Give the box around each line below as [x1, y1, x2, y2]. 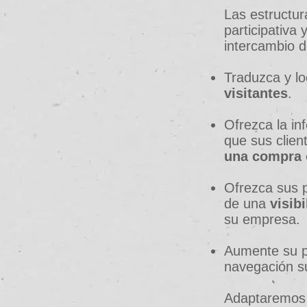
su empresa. [224, 212, 300, 227]
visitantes [224, 86, 288, 101]
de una [224, 196, 270, 211]
